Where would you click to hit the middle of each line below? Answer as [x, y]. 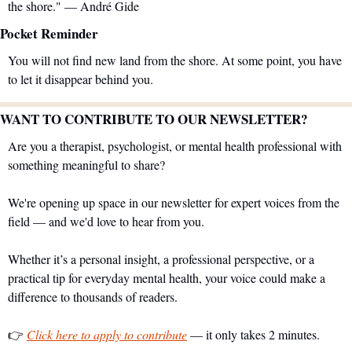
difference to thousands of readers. [93, 296]
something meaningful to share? [86, 164]
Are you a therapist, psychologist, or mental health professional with [175, 145]
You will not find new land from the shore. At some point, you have [175, 60]
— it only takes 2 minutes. [253, 334]
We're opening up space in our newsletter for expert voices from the [174, 202]
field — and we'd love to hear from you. [106, 221]
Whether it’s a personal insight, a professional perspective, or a [161, 258]
